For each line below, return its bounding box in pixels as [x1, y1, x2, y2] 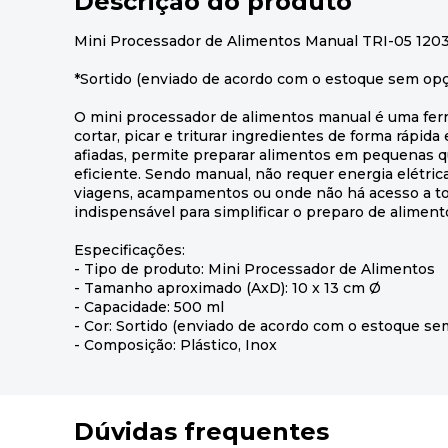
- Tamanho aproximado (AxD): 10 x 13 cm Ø [74, 278, 381, 297]
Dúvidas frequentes [74, 416, 329, 446]
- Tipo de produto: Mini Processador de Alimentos [74, 259, 435, 278]
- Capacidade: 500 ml [74, 297, 224, 316]
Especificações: [74, 240, 185, 259]
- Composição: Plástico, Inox [74, 335, 277, 354]
